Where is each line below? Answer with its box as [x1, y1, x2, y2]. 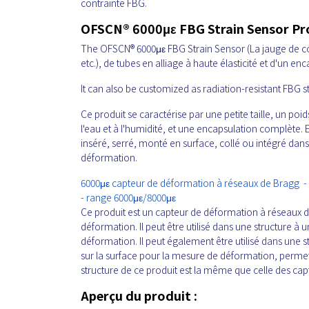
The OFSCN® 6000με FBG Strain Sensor [81, 41, 245, 55]
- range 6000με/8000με [81, 190, 176, 204]
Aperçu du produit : [81, 286, 197, 304]
